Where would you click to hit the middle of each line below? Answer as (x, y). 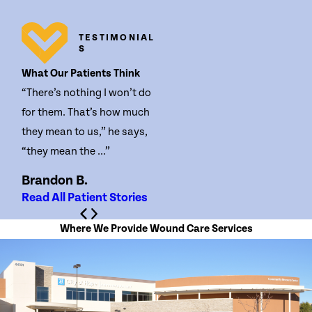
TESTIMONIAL (117, 37)
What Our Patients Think (81, 73)
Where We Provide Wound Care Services (156, 228)
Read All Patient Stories (85, 198)
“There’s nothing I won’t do (87, 93)
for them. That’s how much (86, 112)
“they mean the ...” (66, 151)
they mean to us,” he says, (85, 132)
